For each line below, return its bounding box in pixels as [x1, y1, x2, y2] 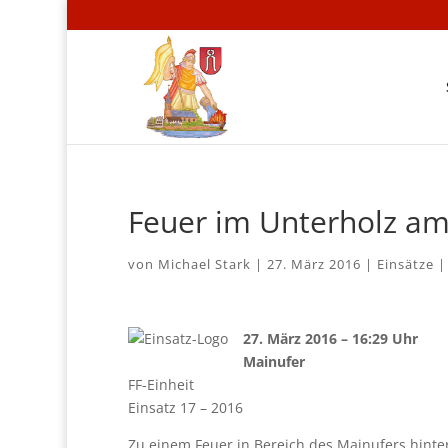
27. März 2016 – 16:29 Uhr [242, 329, 418, 348]
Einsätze [376, 255, 434, 273]
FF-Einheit [127, 375, 194, 394]
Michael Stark [157, 255, 251, 273]
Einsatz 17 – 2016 [127, 398, 243, 417]
